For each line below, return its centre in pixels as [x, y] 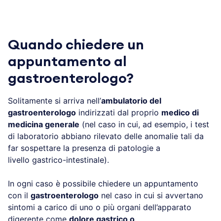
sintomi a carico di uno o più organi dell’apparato [100, 207]
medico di [180, 112]
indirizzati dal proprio [119, 112]
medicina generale [44, 124]
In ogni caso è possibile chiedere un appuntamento [103, 183]
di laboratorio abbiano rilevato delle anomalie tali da [106, 136]
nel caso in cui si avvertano [151, 195]
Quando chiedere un [76, 45]
